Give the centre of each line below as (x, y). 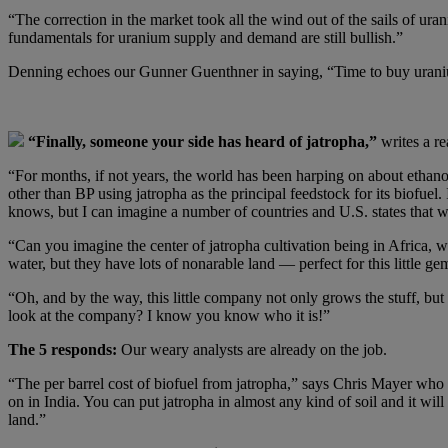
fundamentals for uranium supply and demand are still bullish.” (205, 37)
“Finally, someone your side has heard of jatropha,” (202, 141)
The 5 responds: (62, 349)
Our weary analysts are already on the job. (252, 349)
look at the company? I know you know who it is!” (169, 315)
